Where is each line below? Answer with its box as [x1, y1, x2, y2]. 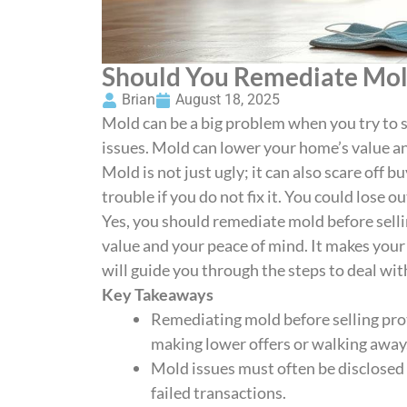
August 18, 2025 [175, 91, 280, 108]
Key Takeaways [102, 284, 213, 304]
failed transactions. [151, 382, 286, 402]
